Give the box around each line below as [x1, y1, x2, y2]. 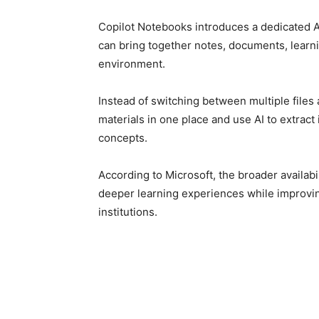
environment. [98, 57, 165, 70]
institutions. [98, 205, 157, 219]
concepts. [98, 131, 147, 145]
